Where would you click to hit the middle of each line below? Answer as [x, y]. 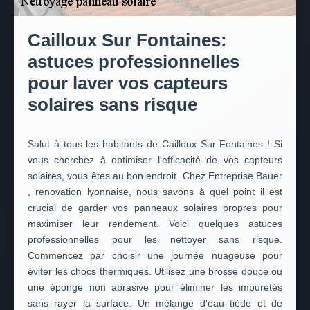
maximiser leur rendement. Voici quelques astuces [155, 224]
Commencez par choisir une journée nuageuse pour [155, 255]
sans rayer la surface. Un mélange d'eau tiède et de [155, 303]
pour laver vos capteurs [128, 83]
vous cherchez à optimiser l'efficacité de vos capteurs [155, 160]
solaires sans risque [112, 104]
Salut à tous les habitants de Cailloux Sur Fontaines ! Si [155, 144]
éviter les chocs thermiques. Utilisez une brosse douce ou [155, 271]
